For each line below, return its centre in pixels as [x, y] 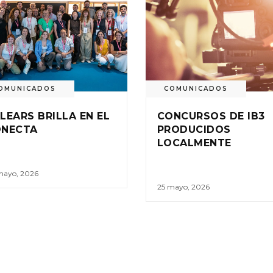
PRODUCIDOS [194, 129]
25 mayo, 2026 [183, 186]
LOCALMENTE [194, 143]
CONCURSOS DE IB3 [211, 116]
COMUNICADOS [196, 88]
